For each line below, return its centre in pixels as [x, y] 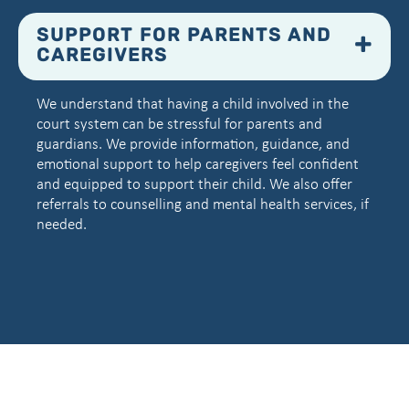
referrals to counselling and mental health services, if [203, 204]
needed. [62, 225]
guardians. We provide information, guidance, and [193, 144]
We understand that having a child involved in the [193, 104]
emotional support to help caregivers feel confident [198, 164]
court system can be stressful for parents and [179, 124]
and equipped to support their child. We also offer [194, 184]
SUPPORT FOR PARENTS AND [184, 37]
